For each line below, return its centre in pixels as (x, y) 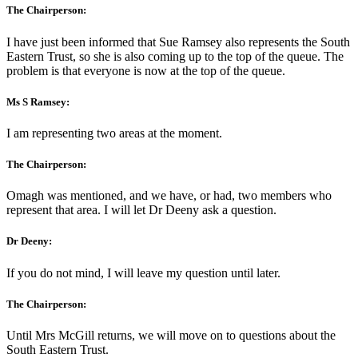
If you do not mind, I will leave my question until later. (143, 272)
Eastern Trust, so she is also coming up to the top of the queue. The (175, 56)
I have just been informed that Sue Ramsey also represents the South (178, 42)
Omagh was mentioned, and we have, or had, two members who (169, 196)
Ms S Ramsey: (38, 101)
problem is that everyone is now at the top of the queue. (146, 70)
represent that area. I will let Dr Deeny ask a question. (141, 210)
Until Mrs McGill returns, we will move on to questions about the (171, 335)
